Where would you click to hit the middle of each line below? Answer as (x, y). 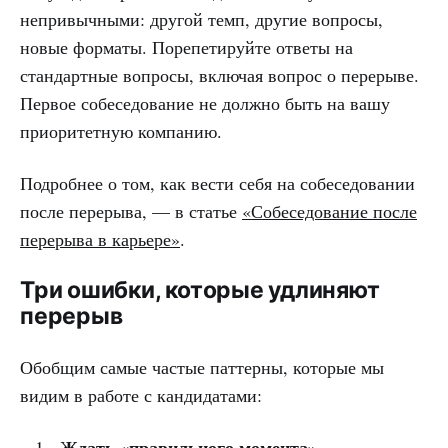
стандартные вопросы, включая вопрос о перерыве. (219, 74)
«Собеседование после (329, 210)
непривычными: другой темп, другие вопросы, (201, 18)
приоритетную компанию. (121, 130)
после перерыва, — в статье (131, 210)
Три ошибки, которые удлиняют (200, 289)
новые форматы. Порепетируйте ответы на (186, 46)
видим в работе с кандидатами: (141, 394)
